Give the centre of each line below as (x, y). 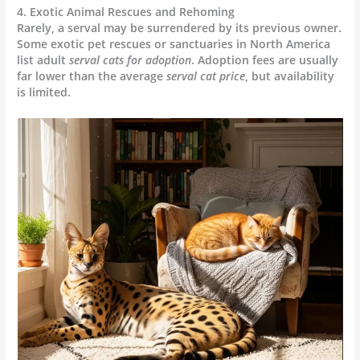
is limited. (44, 92)
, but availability (290, 76)
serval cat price (206, 76)
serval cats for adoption (131, 60)
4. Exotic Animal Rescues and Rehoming (126, 12)
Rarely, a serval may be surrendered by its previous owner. (180, 28)
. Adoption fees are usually (265, 60)
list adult (43, 60)
